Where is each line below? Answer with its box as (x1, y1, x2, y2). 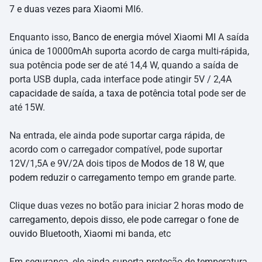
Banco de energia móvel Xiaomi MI (73, 32, 216, 43)
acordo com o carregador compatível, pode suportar (9, 144, 222, 156)
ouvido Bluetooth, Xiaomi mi (9, 228, 126, 240)
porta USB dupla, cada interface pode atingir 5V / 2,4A (9, 74, 232, 85)
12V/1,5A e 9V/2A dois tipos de (9, 158, 141, 170)
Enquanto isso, (9, 32, 73, 43)
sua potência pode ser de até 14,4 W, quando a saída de (9, 60, 238, 71)
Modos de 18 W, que (141, 158, 224, 170)
